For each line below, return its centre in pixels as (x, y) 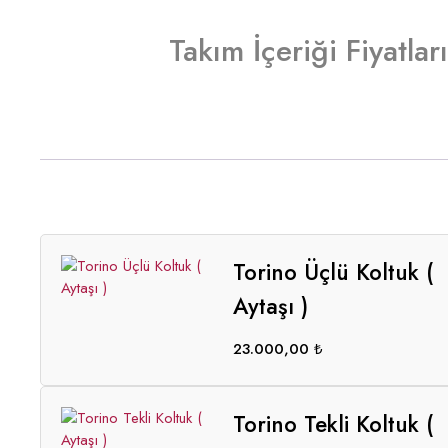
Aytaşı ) (270, 306)
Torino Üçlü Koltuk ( (332, 272)
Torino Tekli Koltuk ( (333, 424)
